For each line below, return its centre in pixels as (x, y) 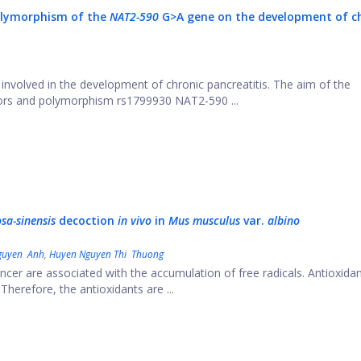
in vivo (135, 220)
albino (284, 220)
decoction (87, 220)
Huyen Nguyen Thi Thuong (106, 254)
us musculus (209, 220)
